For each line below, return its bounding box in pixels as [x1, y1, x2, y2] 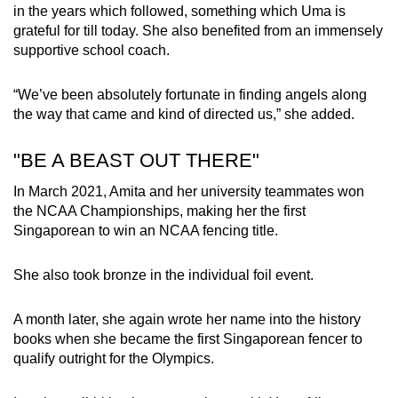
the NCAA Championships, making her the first [13, 203, 306, 219]
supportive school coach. [13, 43, 170, 59]
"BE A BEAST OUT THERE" [13, 149, 259, 172]
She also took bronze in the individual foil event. [13, 267, 314, 283]
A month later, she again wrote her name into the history [13, 312, 361, 328]
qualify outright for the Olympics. [13, 351, 214, 367]
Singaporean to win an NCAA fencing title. [13, 223, 278, 239]
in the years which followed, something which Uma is [13, 4, 346, 20]
